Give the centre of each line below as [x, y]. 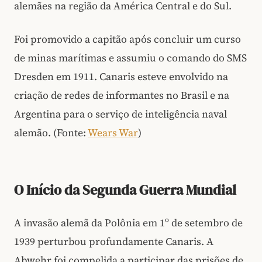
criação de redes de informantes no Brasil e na [122, 95]
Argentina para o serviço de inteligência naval [120, 114]
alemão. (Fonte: [51, 132]
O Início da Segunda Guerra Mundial [125, 189]
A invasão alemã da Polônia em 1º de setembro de [128, 223]
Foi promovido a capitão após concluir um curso [127, 39]
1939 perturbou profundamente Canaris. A [114, 241]
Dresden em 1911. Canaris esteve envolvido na [121, 76]
